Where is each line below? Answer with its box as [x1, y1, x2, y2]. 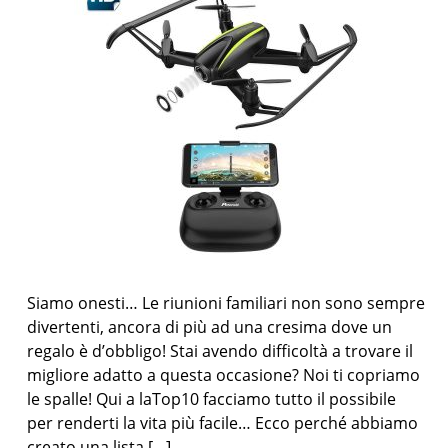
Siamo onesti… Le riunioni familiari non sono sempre [27, 292, 426, 314]
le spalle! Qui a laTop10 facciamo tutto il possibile [27, 388, 397, 410]
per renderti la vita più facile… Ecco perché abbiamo [27, 412, 419, 434]
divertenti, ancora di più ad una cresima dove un [27, 316, 393, 338]
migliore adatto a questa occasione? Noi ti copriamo [27, 364, 421, 386]
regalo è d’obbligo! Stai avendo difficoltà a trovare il [27, 340, 414, 362]
